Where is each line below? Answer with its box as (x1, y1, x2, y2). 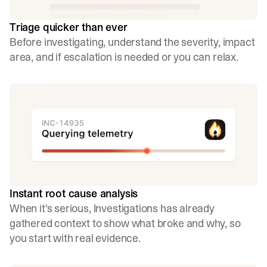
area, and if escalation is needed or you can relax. (10, 49, 238, 64)
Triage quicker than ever (10, 19, 128, 35)
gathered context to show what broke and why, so (10, 216, 241, 231)
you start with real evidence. (10, 231, 141, 246)
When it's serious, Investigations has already (10, 201, 215, 216)
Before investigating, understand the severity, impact (10, 34, 255, 49)
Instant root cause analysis (10, 186, 138, 201)
